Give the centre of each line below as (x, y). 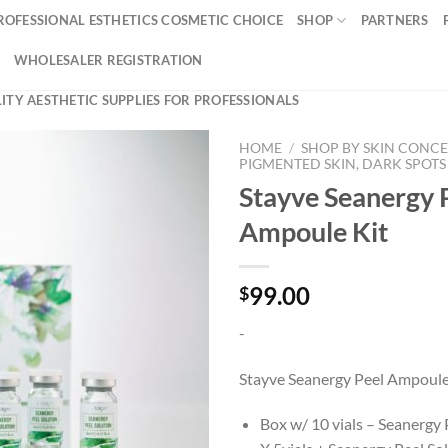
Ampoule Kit (313, 231)
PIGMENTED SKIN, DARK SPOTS (342, 164)
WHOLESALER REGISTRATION (108, 60)
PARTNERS (394, 20)
